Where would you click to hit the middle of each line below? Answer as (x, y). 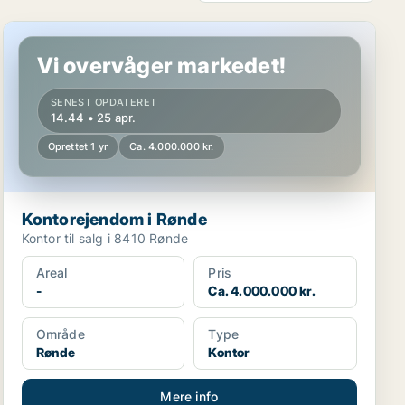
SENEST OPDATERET (104, 102)
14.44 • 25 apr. (93, 118)
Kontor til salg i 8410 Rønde (105, 238)
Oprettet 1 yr (78, 146)
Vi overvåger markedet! (161, 66)
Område (60, 334)
